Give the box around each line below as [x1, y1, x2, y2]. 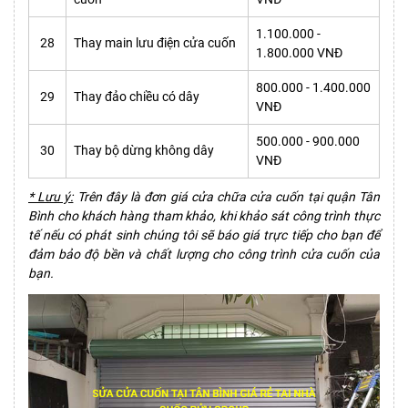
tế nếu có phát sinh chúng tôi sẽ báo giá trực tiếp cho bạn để [28, 227, 380, 242]
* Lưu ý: [28, 189, 74, 204]
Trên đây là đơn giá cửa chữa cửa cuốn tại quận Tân [73, 189, 381, 204]
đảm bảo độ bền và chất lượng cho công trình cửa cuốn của [28, 246, 380, 261]
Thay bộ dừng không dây [74, 142, 214, 158]
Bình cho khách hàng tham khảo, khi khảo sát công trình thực [28, 208, 380, 223]
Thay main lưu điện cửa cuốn [74, 35, 236, 50]
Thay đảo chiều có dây [74, 88, 199, 104]
